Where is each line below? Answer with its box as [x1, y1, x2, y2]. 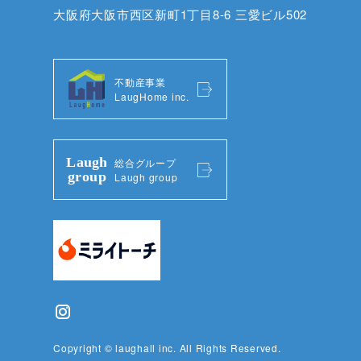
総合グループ [114, 155, 176, 169]
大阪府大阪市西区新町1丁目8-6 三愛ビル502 [53, 6, 307, 23]
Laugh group [114, 169, 178, 184]
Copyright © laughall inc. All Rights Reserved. [53, 341, 281, 355]
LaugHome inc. [114, 89, 189, 103]
